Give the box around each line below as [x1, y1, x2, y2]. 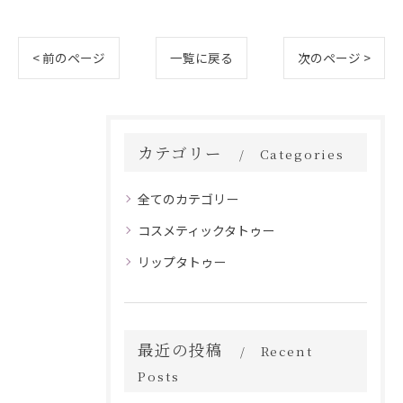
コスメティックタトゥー [138, 221, 274, 239]
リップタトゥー [138, 253, 226, 271]
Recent [260, 342, 314, 360]
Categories [259, 145, 345, 163]
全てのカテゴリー [138, 190, 238, 208]
